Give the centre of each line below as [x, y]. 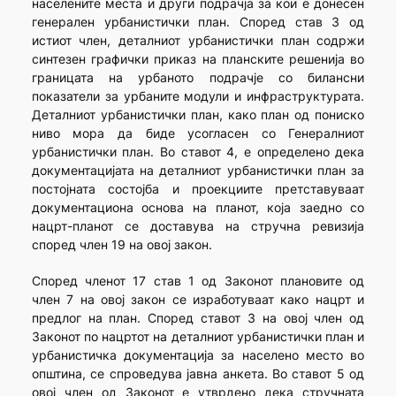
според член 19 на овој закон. [122, 245]
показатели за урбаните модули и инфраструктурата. [198, 96]
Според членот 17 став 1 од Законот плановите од [198, 281]
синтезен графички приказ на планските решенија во [198, 59]
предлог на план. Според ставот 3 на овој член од [198, 318]
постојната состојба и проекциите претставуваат [198, 189]
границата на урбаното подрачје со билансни [198, 78]
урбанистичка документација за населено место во [198, 355]
